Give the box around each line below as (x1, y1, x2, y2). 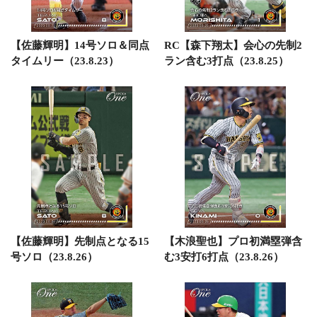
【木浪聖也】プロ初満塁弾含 (163, 235, 302, 247)
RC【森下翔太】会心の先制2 (163, 40, 302, 51)
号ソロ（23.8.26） (11, 250, 98, 263)
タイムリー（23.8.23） (11, 55, 119, 67)
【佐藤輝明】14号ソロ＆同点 (11, 40, 149, 51)
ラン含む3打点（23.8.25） (163, 55, 289, 67)
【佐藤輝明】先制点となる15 (11, 235, 149, 247)
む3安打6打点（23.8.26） (163, 250, 284, 263)
